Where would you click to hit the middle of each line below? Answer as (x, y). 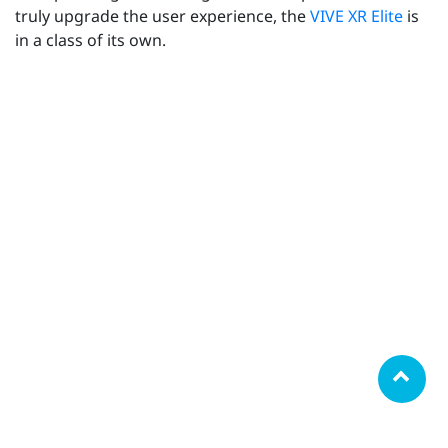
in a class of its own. (90, 40)
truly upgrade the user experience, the (162, 16)
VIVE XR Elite (358, 16)
